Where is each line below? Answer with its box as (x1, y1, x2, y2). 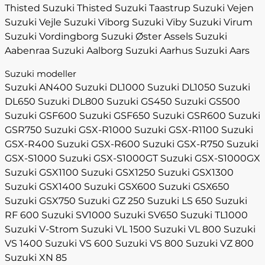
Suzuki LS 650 (147, 195, 213, 206)
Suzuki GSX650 (159, 181, 230, 192)
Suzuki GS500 (174, 96, 240, 107)
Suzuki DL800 (38, 96, 104, 107)
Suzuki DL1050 (147, 82, 216, 93)
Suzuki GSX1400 (5, 181, 82, 192)
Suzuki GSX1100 (5, 167, 79, 178)
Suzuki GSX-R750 (143, 138, 224, 150)
